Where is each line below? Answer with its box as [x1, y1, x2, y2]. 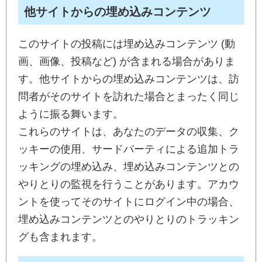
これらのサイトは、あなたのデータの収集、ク [18, 126, 239, 137]
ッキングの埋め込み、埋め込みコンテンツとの [18, 161, 239, 173]
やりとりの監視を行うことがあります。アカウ [18, 178, 239, 190]
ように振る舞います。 [18, 108, 123, 120]
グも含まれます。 [18, 231, 102, 243]
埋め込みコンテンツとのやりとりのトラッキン [18, 213, 239, 225]
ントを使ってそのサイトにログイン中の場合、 [18, 196, 239, 208]
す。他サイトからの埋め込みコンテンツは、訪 [18, 73, 239, 85]
